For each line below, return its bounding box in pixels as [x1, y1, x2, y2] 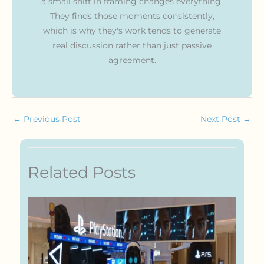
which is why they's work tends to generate [43, 25, 221, 35]
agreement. [108, 55, 156, 65]
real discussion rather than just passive [52, 40, 212, 50]
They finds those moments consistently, [49, 11, 214, 21]
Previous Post [21, 114, 81, 124]
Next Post [200, 114, 243, 124]
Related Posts [28, 162, 136, 182]
